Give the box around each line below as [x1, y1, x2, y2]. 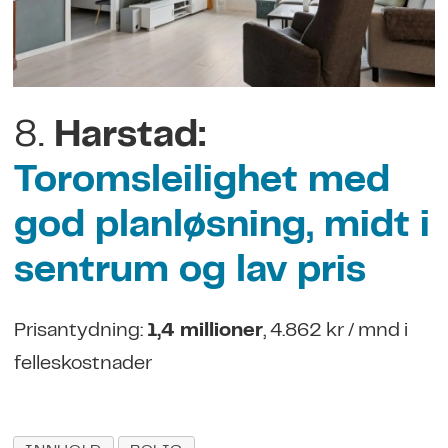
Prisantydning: [13, 323, 147, 341]
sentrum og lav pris [13, 255, 366, 289]
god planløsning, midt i [13, 210, 430, 244]
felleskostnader [13, 356, 152, 374]
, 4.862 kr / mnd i [262, 323, 408, 341]
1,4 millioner [146, 323, 263, 341]
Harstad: [53, 120, 206, 154]
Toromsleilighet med [13, 165, 390, 199]
